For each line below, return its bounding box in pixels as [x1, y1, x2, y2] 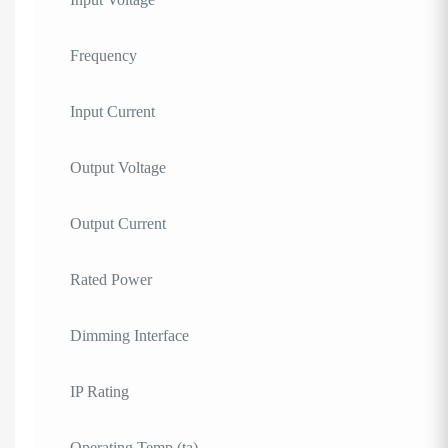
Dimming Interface [70, 326, 189, 344]
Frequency [70, 46, 137, 64]
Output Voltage [70, 158, 166, 176]
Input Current [70, 102, 155, 120]
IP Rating [70, 382, 129, 400]
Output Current [70, 214, 166, 232]
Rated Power [70, 270, 152, 288]
